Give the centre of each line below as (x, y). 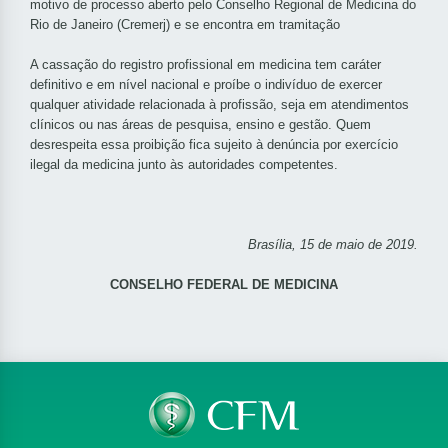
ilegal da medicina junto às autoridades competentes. (184, 165)
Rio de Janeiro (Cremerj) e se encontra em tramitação (185, 25)
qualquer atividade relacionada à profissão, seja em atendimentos (219, 105)
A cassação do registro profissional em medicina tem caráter (205, 65)
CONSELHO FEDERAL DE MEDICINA (224, 285)
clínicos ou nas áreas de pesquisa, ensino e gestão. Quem (200, 125)
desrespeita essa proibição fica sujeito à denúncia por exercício (214, 145)
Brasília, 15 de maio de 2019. (333, 245)
